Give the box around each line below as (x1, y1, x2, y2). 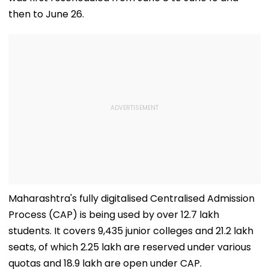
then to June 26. (8, 7, 84, 21)
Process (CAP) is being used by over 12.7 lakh (8, 207, 219, 222)
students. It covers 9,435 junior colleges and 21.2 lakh (8, 223, 253, 238)
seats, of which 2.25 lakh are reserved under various (8, 240, 251, 254)
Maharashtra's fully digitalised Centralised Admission (8, 191, 255, 205)
